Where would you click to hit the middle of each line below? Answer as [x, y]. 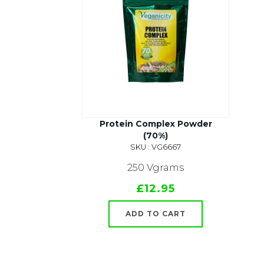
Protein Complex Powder [156, 124]
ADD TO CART [156, 214]
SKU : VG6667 [156, 147]
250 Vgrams [156, 168]
